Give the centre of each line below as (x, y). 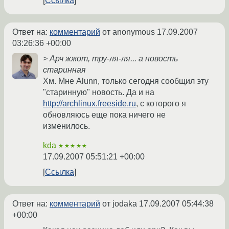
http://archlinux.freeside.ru (89, 104)
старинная (64, 70)
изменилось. (66, 126)
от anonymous (129, 32)
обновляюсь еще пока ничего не (104, 115)
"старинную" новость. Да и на (99, 93)
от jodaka (120, 204)
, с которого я (161, 104)
